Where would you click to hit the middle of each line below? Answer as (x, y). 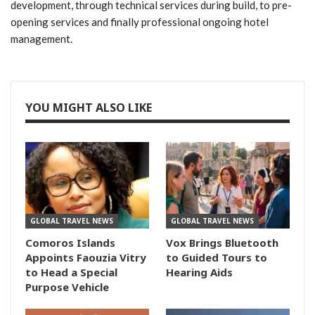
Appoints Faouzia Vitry (86, 258)
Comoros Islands (70, 243)
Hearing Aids (199, 272)
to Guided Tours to (217, 258)
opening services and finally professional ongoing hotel (140, 21)
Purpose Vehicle (67, 287)
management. (41, 38)
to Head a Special (71, 272)
